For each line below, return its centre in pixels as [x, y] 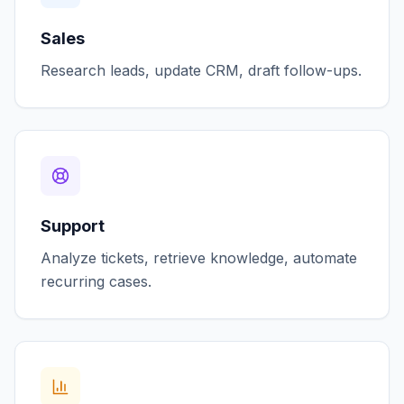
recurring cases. [96, 282]
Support [73, 226]
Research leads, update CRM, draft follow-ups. [201, 71]
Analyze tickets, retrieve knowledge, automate [199, 258]
